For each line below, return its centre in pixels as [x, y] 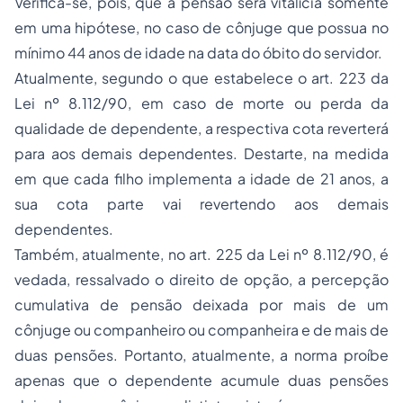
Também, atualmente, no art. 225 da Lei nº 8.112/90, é [201, 255]
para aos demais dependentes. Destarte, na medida [201, 154]
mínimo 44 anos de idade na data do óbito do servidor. [198, 53]
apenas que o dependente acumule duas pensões [201, 381]
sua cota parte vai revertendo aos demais [201, 204]
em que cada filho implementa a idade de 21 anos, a [201, 179]
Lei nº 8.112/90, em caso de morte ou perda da [201, 103]
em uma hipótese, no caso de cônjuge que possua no [201, 28]
